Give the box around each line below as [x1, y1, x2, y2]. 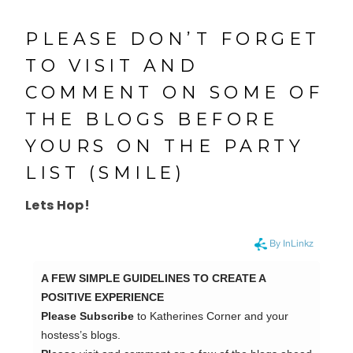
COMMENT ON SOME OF [25, 81, 323, 103]
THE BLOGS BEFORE [25, 108, 278, 130]
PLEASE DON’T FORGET [25, 28, 321, 50]
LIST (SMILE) [25, 162, 185, 184]
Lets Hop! [25, 195, 90, 214]
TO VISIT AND [25, 54, 199, 76]
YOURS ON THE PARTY [25, 135, 304, 157]
